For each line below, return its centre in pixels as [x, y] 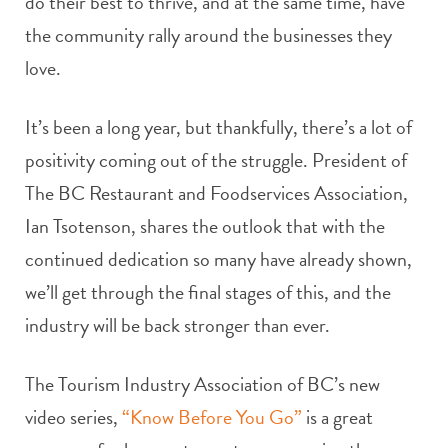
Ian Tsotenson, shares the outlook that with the [205, 225]
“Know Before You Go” [212, 416]
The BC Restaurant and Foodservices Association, [216, 192]
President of [359, 159]
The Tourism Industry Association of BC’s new [202, 383]
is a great [337, 416]
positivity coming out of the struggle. [168, 159]
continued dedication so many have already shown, [218, 258]
